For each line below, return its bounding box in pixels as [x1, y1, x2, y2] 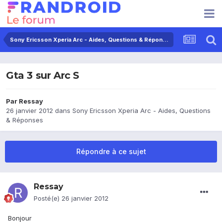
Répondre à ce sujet [76, 147, 146, 156]
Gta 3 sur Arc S [6, 69, 79, 82]
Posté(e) [34, 194, 61, 203]
